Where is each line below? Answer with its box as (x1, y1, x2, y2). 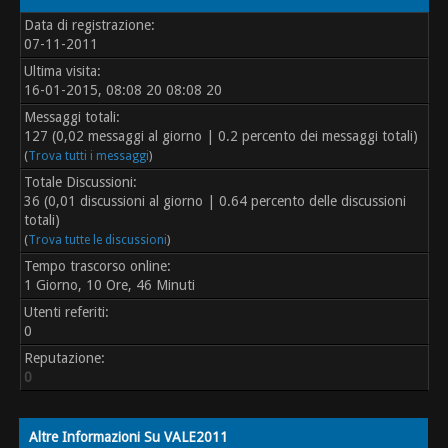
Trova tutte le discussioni (28, 233, 168, 248)
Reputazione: (24, 350, 106, 367)
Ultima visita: (24, 63, 102, 80)
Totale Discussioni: (24, 174, 138, 191)
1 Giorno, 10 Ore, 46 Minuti (24, 277, 196, 294)
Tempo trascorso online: (24, 258, 172, 275)
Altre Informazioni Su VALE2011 (29, 429, 229, 446)
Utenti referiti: (24, 304, 110, 321)
